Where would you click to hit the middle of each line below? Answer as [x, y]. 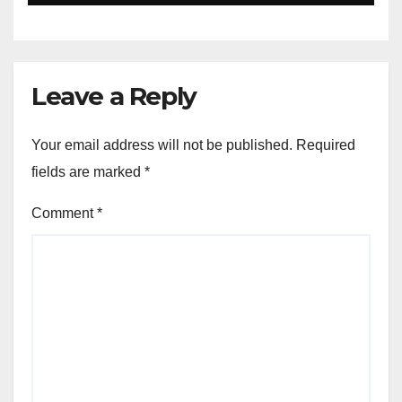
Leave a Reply [114, 96]
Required [326, 145]
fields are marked [88, 172]
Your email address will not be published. [162, 145]
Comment [64, 214]
